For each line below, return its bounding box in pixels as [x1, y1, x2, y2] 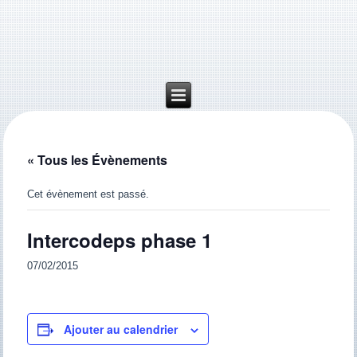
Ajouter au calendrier [64, 321, 178, 337]
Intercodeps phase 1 [27, 226, 213, 253]
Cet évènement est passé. [27, 188, 150, 200]
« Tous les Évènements [27, 151, 168, 169]
